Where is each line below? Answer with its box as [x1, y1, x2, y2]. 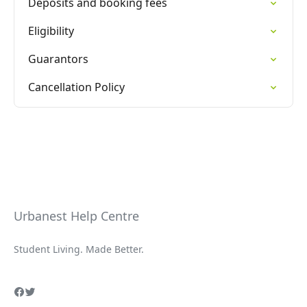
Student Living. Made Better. [14, 243, 144, 256]
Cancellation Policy [28, 79, 125, 95]
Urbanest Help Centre [14, 208, 139, 224]
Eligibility [28, 23, 74, 38]
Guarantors [28, 51, 88, 66]
